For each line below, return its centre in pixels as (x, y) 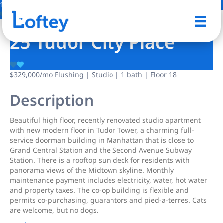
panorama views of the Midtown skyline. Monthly (92, 170)
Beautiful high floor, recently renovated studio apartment (105, 120)
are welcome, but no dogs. (54, 210)
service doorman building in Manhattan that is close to (102, 140)
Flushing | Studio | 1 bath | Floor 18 (115, 74)
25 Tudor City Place (92, 42)
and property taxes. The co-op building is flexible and (99, 190)
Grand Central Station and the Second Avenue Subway (101, 150)
